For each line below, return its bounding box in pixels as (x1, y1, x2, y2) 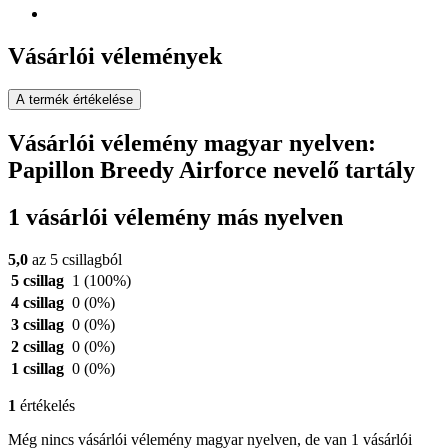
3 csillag (11, 316, 64, 334)
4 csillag (11, 294, 64, 312)
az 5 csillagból (28, 251, 122, 269)
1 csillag (11, 360, 64, 378)
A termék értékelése (16, 92, 133, 108)
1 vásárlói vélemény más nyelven (8, 204, 343, 231)
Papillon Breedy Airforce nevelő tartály (8, 157, 415, 184)
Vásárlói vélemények (8, 42, 222, 69)
